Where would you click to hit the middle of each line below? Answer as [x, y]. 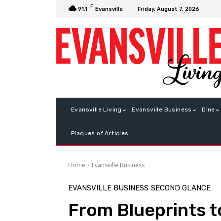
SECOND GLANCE [181, 188]
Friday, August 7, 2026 [168, 9]
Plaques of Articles [100, 133]
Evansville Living [96, 110]
